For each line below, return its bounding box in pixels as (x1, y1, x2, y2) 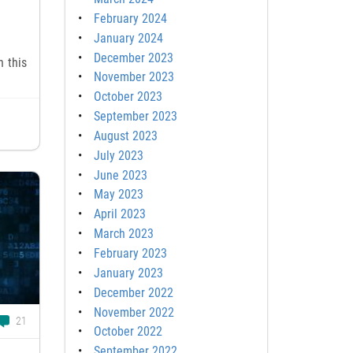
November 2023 (93, 69, 174, 85)
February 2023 (93, 245, 167, 261)
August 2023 (93, 128, 158, 143)
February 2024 (93, 10, 167, 26)
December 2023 (93, 50, 173, 65)
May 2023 (93, 187, 143, 203)
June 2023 (93, 167, 147, 183)
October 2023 (93, 89, 162, 105)
